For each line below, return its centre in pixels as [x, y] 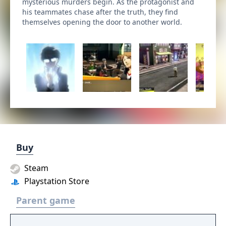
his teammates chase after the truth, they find [100, 12]
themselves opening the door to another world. [102, 22]
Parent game [46, 200]
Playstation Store [56, 181]
